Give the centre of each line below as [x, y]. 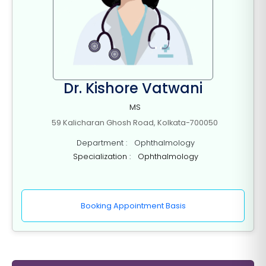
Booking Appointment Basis [133, 206]
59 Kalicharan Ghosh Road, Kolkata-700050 [133, 123]
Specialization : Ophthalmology [133, 156]
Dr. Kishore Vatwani [133, 88]
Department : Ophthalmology [133, 143]
